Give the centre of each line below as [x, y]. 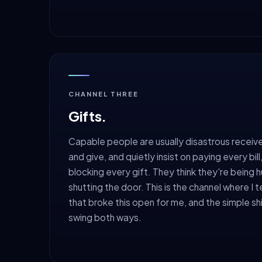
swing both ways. [105, 217]
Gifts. [87, 116]
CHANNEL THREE [104, 94]
